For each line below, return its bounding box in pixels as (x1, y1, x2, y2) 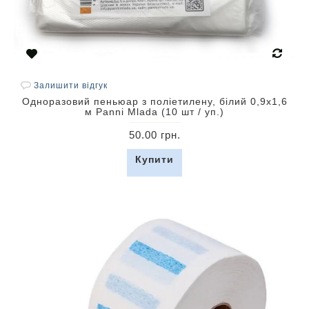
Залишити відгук (34, 81, 108, 90)
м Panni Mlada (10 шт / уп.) (85, 106, 224, 117)
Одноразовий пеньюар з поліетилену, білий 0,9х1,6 (21, 96, 288, 107)
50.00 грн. (128, 129, 181, 141)
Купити (135, 154, 174, 165)
